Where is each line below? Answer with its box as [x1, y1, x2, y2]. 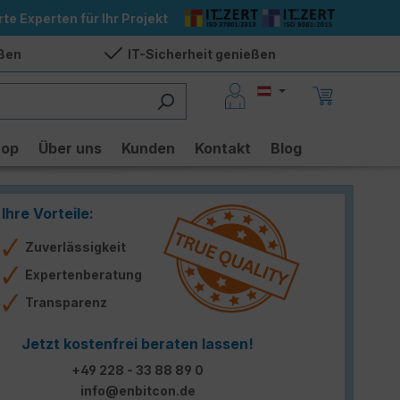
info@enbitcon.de [79, 383, 196, 398]
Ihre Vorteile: [2, 204, 94, 222]
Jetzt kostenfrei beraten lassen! [21, 335, 254, 353]
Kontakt [195, 139, 251, 157]
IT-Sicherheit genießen [127, 46, 276, 62]
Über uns [38, 139, 102, 157]
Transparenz [25, 295, 110, 310]
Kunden [121, 139, 175, 157]
